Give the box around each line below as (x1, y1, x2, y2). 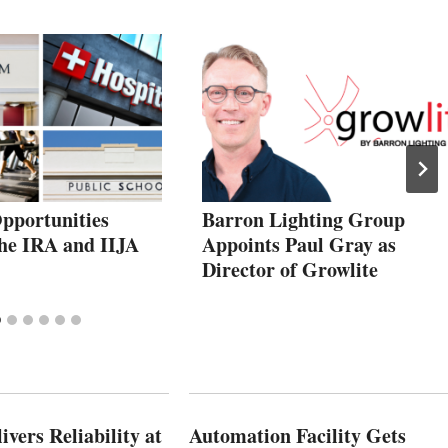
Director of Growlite (202, 255, 378, 285)
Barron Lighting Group (202, 205, 405, 235)
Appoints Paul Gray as (202, 230, 396, 260)
